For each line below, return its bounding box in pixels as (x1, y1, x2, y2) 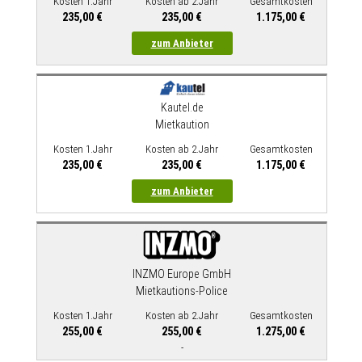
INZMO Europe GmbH (133, 267, 231, 281)
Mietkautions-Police (136, 284, 228, 298)
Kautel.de (160, 101, 204, 115)
